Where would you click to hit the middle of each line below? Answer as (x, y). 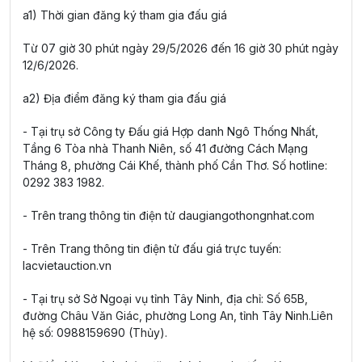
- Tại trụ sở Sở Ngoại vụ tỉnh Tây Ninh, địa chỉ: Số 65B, (165, 299)
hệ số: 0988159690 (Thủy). (95, 333)
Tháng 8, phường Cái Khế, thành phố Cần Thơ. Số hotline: (175, 165)
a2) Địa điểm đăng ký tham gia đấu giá (124, 98)
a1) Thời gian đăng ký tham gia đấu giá (125, 15)
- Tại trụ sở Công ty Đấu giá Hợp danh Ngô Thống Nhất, (170, 131)
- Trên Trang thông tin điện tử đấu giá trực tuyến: (152, 248)
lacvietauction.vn (67, 265)
